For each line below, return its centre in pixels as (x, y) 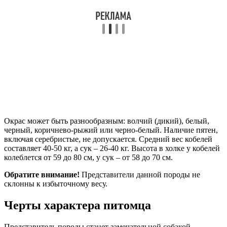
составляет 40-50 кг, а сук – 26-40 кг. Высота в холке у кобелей (112, 148)
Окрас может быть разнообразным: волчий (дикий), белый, (107, 121)
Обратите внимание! (42, 175)
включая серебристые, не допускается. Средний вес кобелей (108, 139)
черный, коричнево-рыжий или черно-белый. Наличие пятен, (111, 130)
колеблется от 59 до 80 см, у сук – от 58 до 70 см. (88, 158)
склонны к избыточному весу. (56, 184)
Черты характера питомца (78, 205)
